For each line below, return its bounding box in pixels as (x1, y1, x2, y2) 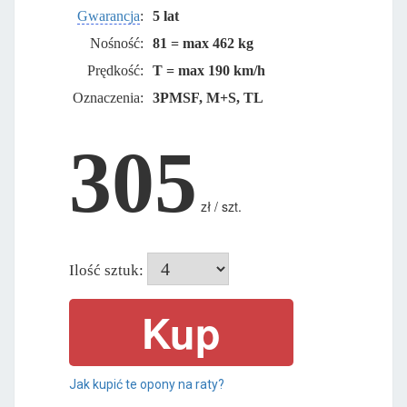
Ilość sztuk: (69, 261, 144, 279)
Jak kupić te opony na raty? (69, 376, 224, 392)
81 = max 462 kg (152, 35, 253, 51)
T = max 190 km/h (152, 62, 265, 78)
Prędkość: (86, 62, 144, 78)
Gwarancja (76, 7, 140, 24)
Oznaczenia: (72, 89, 144, 105)
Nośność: (89, 35, 144, 51)
